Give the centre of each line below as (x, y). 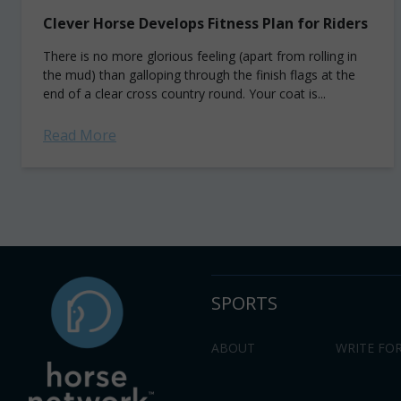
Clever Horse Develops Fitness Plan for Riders (205, 23)
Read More (80, 135)
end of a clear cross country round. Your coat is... (184, 94)
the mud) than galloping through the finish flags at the (199, 75)
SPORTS (244, 303)
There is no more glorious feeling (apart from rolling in (200, 56)
